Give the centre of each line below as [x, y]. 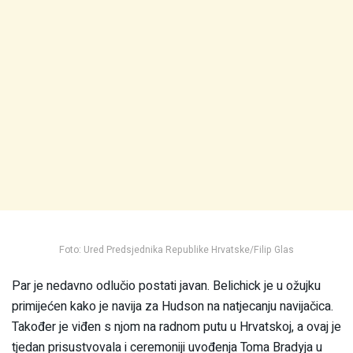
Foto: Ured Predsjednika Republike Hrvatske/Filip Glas [176, 249]
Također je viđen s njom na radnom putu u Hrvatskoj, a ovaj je [176, 327]
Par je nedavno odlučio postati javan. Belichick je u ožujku [166, 286]
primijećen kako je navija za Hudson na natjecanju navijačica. [173, 306]
